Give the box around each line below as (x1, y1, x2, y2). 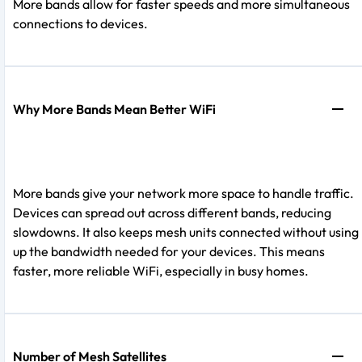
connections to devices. (13, 15, 148, 32)
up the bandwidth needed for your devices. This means (13, 242, 325, 259)
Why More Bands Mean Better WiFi (13, 100, 216, 117)
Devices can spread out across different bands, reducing (13, 204, 331, 221)
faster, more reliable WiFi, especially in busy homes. (13, 262, 309, 279)
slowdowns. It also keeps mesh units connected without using (13, 223, 359, 240)
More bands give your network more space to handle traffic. (13, 184, 354, 201)
